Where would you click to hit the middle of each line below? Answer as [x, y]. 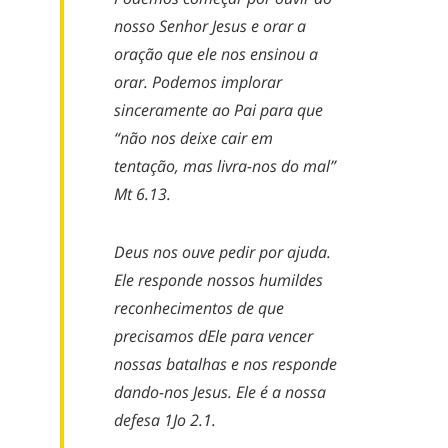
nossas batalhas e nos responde [225, 364]
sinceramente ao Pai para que [218, 110]
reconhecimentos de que [199, 308]
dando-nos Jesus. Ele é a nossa [220, 392]
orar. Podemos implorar [198, 82]
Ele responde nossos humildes [218, 280]
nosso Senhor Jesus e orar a [210, 26]
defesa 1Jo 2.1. [165, 420]
